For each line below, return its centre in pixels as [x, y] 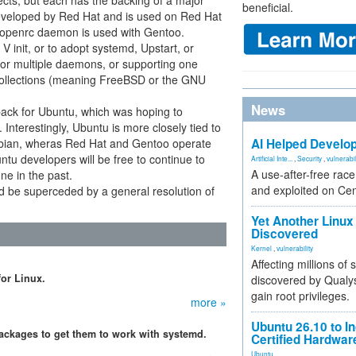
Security [310, 158]
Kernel [261, 248]
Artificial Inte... [272, 158]
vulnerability [295, 248]
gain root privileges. [300, 296]
